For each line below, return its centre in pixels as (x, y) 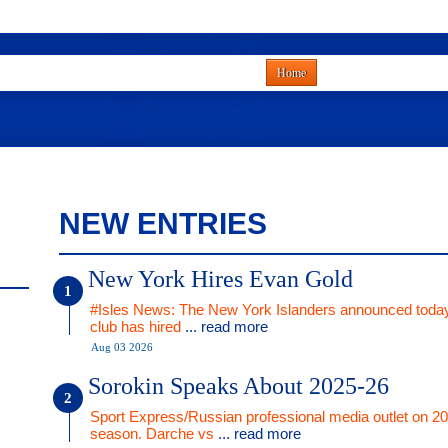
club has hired (137, 326)
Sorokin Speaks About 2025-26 (238, 386)
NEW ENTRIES (163, 223)
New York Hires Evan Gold (220, 279)
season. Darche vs (154, 433)
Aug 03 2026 (122, 347)
